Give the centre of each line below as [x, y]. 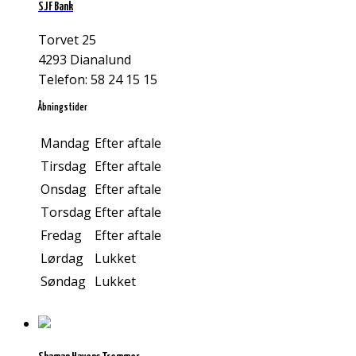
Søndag [63, 282]
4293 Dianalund [85, 59]
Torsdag [66, 213]
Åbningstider [63, 107]
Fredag [61, 236]
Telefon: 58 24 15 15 [98, 79]
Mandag [65, 143]
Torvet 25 [67, 39]
